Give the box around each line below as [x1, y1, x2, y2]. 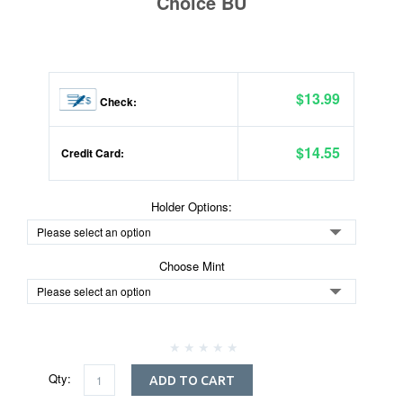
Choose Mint [158, 257, 225, 274]
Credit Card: [58, 145, 124, 161]
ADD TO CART [149, 373, 235, 389]
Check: [97, 94, 137, 110]
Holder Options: [151, 198, 232, 215]
